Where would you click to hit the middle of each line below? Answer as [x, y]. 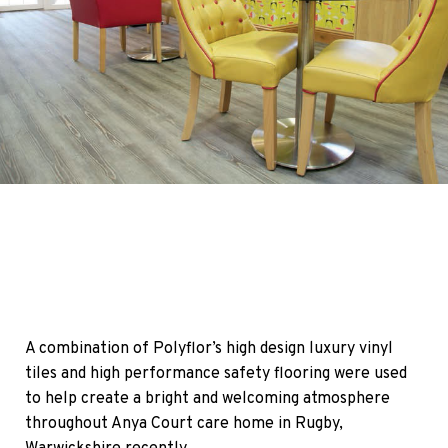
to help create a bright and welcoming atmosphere [207, 398]
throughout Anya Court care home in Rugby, [184, 423]
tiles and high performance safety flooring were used [216, 373]
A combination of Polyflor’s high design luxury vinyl [209, 348]
